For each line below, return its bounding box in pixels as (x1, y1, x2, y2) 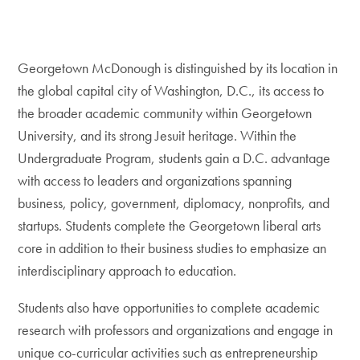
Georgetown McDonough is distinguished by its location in (18, 59, 338, 77)
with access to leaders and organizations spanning (18, 171, 292, 190)
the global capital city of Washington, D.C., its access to (18, 81, 325, 100)
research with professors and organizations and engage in (18, 321, 333, 339)
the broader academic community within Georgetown (18, 104, 313, 122)
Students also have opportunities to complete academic (18, 298, 321, 317)
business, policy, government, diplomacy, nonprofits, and (18, 194, 330, 212)
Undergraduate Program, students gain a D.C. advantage (18, 149, 331, 167)
